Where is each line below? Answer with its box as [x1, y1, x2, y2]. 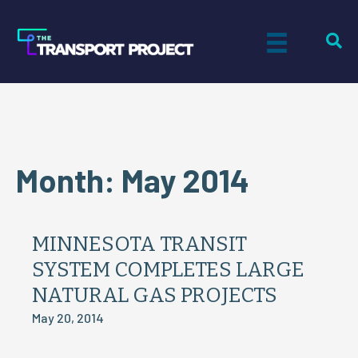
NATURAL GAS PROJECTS [32, 283, 277, 308]
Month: [16, 161, 121, 199]
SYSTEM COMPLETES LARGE [32, 257, 304, 282]
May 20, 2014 [32, 310, 104, 325]
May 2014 [121, 161, 249, 199]
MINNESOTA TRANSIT [32, 232, 247, 257]
